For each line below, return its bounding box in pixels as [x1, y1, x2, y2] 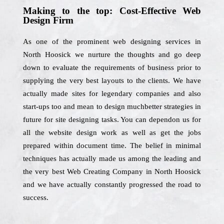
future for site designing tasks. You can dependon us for [23, 115, 201, 123]
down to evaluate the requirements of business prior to [23, 63, 201, 71]
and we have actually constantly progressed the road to [23, 180, 201, 188]
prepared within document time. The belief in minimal [23, 141, 201, 149]
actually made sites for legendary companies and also [23, 89, 201, 97]
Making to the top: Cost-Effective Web [23, 5, 201, 16]
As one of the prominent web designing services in [23, 37, 201, 45]
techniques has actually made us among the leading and [23, 154, 201, 162]
